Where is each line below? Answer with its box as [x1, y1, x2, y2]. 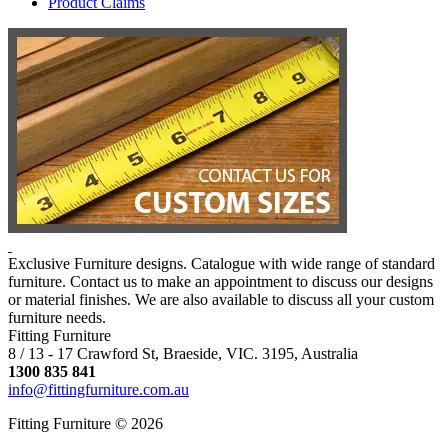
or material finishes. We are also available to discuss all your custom [8, 290, 434, 308]
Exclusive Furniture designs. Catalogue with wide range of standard [8, 254, 435, 272]
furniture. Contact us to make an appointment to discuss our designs [8, 272, 433, 290]
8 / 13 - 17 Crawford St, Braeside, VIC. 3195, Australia [8, 344, 358, 362]
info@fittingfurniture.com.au [8, 380, 189, 398]
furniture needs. [8, 308, 106, 326]
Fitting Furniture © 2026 [8, 414, 163, 432]
